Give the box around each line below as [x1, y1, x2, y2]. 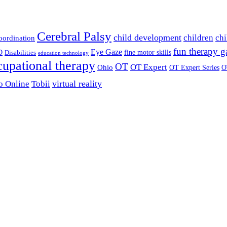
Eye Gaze [91, 47, 122, 56]
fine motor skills [124, 48, 171, 56]
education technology [38, 50, 89, 56]
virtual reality [52, 78, 102, 89]
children [183, 32, 213, 43]
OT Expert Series [169, 63, 219, 71]
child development [113, 32, 181, 43]
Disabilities [5, 49, 36, 56]
